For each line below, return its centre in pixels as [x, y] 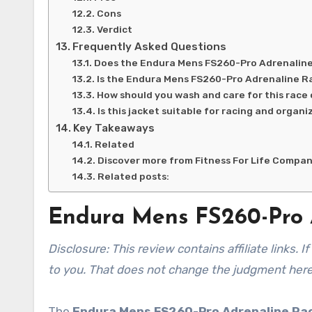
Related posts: [133, 176]
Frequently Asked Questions [150, 47]
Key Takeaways [114, 128]
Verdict [114, 29]
